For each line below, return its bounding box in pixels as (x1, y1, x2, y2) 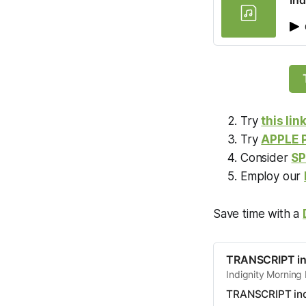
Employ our (240, 169, 305, 183)
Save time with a (213, 206, 303, 221)
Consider (240, 150, 292, 165)
